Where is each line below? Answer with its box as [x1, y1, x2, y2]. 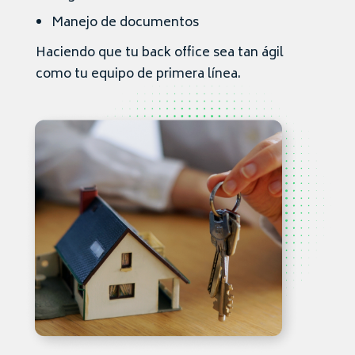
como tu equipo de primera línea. [36, 63, 241, 86]
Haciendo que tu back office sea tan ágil [36, 41, 284, 64]
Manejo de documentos [52, 11, 199, 34]
